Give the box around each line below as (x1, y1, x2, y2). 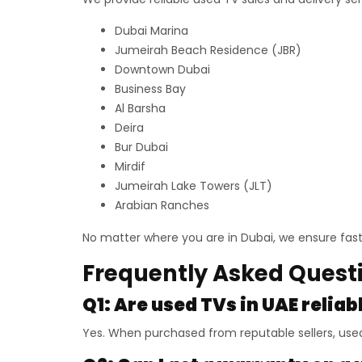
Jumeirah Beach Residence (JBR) (115, 42, 301, 58)
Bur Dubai (115, 139, 168, 155)
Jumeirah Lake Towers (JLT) (115, 178, 272, 194)
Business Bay (115, 81, 186, 97)
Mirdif (115, 158, 145, 175)
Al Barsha (115, 100, 166, 116)
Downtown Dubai (115, 61, 210, 78)
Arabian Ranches (115, 197, 209, 213)
